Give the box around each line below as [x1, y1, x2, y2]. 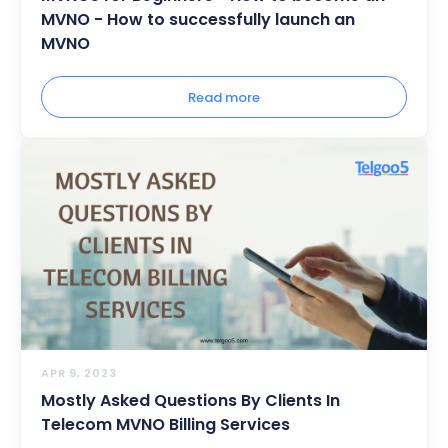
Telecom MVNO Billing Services [41, 413, 290, 436]
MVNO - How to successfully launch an [41, 8, 355, 31]
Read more [188, 87, 260, 107]
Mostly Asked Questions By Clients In [41, 389, 340, 412]
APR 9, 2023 [41, 365, 117, 381]
